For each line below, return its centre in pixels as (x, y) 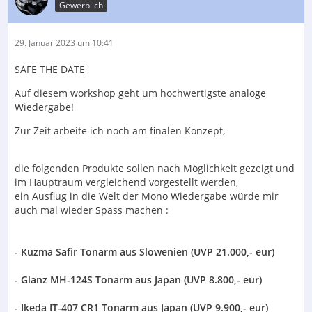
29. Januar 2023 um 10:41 (64, 42)
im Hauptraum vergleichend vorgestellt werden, (126, 182)
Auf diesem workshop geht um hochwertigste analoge (140, 93)
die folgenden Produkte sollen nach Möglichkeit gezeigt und (155, 168)
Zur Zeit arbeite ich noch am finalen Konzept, (120, 130)
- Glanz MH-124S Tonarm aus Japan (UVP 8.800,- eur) (138, 279)
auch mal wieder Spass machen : (92, 210)
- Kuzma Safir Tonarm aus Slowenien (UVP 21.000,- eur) (145, 251)
